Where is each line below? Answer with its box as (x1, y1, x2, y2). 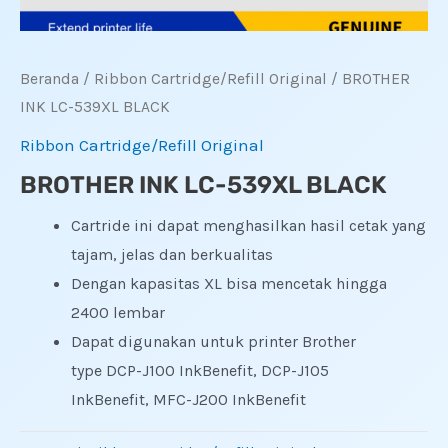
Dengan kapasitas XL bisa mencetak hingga (71, 273, 387, 293)
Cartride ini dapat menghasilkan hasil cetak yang (71, 215, 426, 235)
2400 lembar (71, 302, 165, 322)
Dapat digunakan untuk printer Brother (71, 331, 356, 351)
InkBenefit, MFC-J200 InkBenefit (71, 389, 306, 409)
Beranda (20, 70, 79, 88)
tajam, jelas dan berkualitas (71, 244, 273, 264)
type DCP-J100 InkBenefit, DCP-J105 (71, 360, 329, 380)
